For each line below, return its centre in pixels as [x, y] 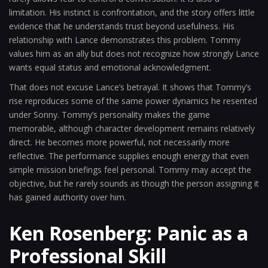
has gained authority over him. [68, 197]
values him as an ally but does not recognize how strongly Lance [134, 54]
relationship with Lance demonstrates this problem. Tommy [125, 40]
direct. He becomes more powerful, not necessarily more [119, 142]
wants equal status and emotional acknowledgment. [110, 67]
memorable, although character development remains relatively [132, 128]
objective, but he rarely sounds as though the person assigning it [134, 183]
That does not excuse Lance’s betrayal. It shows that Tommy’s [130, 87]
